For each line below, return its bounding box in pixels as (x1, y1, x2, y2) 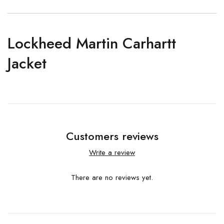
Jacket (7, 52, 46, 74)
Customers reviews (65, 128, 158, 144)
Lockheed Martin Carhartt (7, 32, 176, 54)
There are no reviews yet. (71, 172, 153, 183)
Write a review (89, 147, 135, 158)
